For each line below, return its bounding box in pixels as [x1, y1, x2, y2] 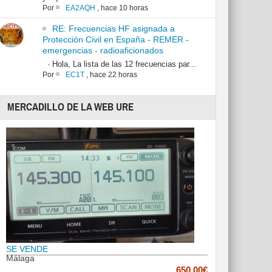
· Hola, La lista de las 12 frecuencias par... [42, 59, 196, 69]
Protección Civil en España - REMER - [42, 35, 189, 45]
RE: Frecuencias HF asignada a [52, 24, 175, 34]
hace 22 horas [89, 70, 137, 80]
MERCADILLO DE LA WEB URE [7, 101, 134, 114]
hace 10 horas [100, 4, 148, 13]
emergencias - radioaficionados [42, 46, 163, 56]
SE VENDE [6, 244, 49, 254]
